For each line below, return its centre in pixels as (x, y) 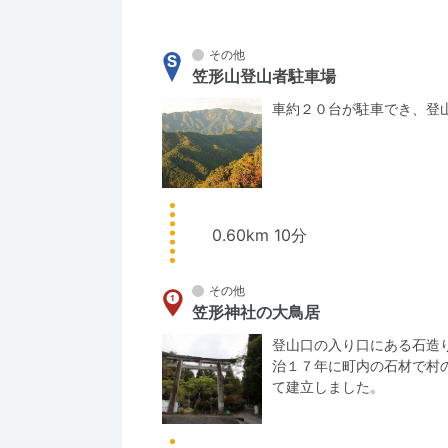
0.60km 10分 (259, 235)
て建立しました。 (328, 386)
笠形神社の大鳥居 (256, 312)
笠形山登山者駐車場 (264, 76)
